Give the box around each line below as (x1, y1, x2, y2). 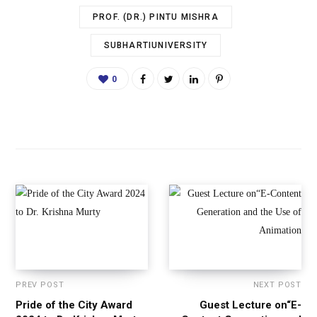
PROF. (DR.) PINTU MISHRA (93, 12, 219, 23)
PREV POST (16, 280, 64, 290)
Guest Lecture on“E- (200, 299, 301, 312)
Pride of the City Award (16, 299, 132, 312)
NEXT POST (253, 280, 301, 290)
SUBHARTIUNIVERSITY (103, 40, 208, 51)
